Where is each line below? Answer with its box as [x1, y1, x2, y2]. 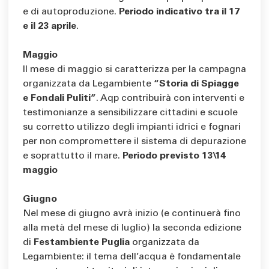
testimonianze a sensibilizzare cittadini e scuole [23, 108, 238, 118]
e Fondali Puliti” [23, 94, 96, 104]
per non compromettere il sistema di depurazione [23, 137, 246, 147]
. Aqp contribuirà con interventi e [96, 94, 244, 104]
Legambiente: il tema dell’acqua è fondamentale [23, 252, 241, 262]
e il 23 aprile [23, 22, 76, 32]
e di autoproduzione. [23, 7, 119, 17]
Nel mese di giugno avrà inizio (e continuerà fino [23, 209, 241, 219]
